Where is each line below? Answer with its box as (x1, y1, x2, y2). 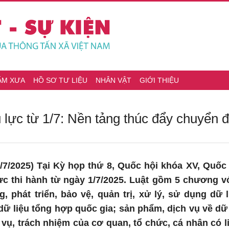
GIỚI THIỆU (140, 76, 179, 84)
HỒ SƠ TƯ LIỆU (33, 76, 87, 84)
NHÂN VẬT (96, 76, 131, 84)
